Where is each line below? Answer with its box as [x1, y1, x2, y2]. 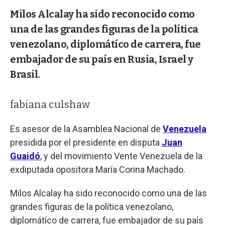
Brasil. [10, 68, 40, 80]
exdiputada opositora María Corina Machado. [10, 164, 185, 175]
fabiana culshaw [10, 98, 90, 110]
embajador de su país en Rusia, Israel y [10, 53, 193, 65]
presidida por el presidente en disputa [10, 137, 162, 148]
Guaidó [10, 150, 40, 161]
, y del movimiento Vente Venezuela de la [40, 150, 202, 161]
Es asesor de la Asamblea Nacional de [10, 123, 163, 134]
